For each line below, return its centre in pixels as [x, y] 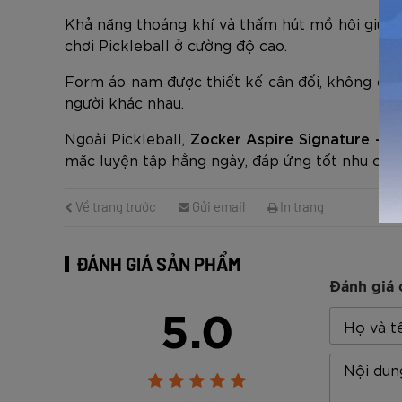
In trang [301, 206]
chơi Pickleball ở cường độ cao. [176, 44]
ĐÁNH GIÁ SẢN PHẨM [158, 264]
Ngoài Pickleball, [127, 138]
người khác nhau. [124, 102]
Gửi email [217, 206]
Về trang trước [114, 206]
